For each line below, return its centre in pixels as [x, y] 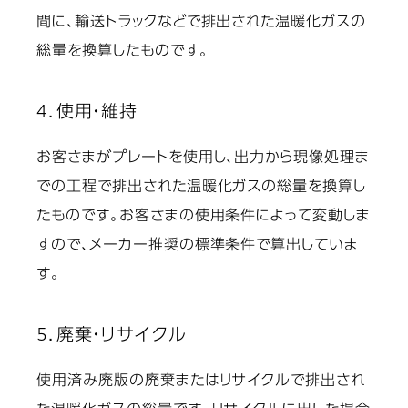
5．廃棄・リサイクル [112, 336]
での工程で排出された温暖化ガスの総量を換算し [202, 188]
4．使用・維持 [87, 113]
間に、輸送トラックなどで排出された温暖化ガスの [202, 23]
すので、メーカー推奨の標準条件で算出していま [198, 246]
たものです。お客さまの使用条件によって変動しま [204, 217]
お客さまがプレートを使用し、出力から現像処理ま [204, 159]
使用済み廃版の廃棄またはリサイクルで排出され [201, 382]
